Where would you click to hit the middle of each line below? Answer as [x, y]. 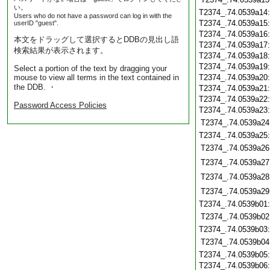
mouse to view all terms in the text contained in [96, 77]
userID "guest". [36, 23]
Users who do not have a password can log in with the [93, 16]
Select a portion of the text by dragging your [90, 68]
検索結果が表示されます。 [61, 50]
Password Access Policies [60, 105]
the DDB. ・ [35, 87]
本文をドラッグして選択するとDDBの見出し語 [96, 39]
